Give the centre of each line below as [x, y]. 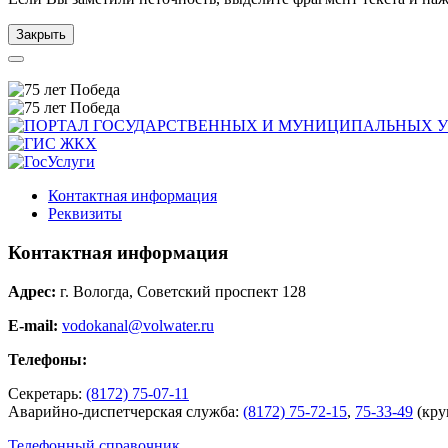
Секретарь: [47, 393]
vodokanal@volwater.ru [138, 325]
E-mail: [33, 325]
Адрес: [32, 291]
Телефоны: [47, 359]
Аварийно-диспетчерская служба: [125, 411]
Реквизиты [85, 214]
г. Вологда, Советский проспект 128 [181, 291]
